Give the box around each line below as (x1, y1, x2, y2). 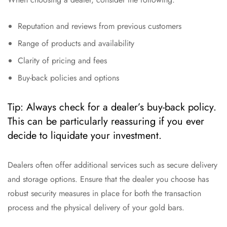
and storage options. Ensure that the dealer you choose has (8, 173, 209, 185)
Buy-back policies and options (18, 72, 119, 84)
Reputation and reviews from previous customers (18, 20, 181, 32)
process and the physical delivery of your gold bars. (8, 202, 184, 214)
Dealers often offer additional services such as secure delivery (8, 159, 217, 171)
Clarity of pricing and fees (18, 55, 107, 67)
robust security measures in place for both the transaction (8, 187, 201, 200)
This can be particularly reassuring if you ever (8, 114, 204, 129)
